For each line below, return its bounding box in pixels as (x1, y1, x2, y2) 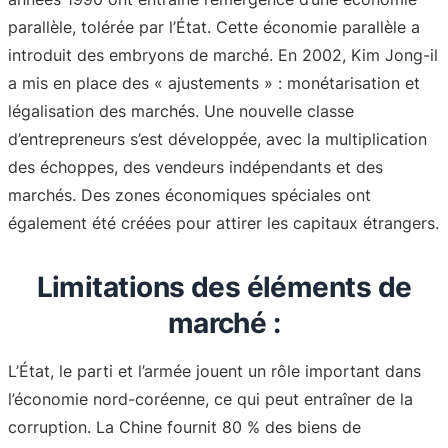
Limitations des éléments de (36, 270, 412, 305)
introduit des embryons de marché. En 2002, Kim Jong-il (8, 45, 438, 66)
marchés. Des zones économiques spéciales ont (8, 185, 371, 206)
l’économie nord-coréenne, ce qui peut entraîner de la (8, 389, 413, 410)
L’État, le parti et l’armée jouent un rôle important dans (8, 361, 421, 382)
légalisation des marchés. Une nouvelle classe (8, 101, 354, 122)
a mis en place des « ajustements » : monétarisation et (8, 73, 420, 94)
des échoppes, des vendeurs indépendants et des (8, 157, 383, 178)
